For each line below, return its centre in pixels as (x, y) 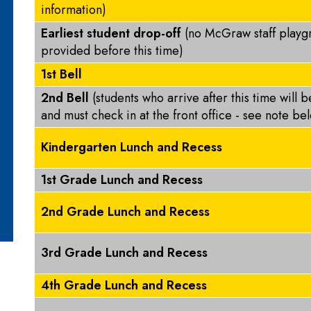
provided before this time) (112, 51)
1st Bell (61, 74)
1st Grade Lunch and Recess (122, 180)
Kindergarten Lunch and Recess (132, 147)
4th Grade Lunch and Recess (124, 285)
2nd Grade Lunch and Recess (125, 212)
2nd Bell (65, 98)
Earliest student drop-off (113, 33)
